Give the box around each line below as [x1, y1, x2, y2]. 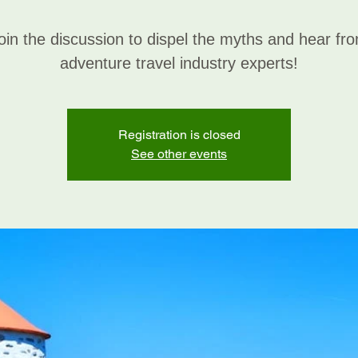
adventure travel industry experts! [60, 54, 298, 72]
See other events [131, 146, 227, 161]
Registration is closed [117, 127, 241, 142]
